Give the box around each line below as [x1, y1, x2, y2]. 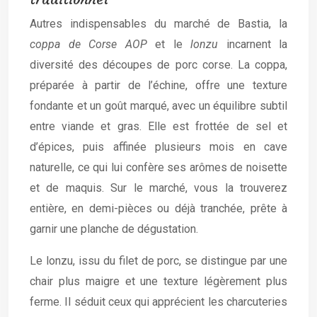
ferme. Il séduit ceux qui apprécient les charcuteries [30, 295, 287, 309]
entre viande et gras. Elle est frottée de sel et [30, 120, 287, 133]
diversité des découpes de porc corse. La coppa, [30, 58, 287, 71]
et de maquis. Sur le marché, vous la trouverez [30, 181, 287, 195]
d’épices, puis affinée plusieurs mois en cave [30, 140, 287, 154]
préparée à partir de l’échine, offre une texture [30, 79, 287, 92]
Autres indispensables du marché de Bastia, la [30, 17, 287, 30]
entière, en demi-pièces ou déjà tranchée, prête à [30, 202, 287, 215]
